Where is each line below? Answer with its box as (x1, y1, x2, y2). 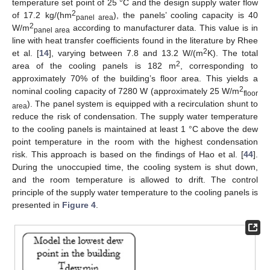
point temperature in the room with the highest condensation (12, 137, 258, 147)
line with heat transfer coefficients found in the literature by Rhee (12, 36, 258, 46)
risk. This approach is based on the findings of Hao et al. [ (12, 149, 243, 160)
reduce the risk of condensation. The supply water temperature (12, 111, 258, 122)
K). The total (207, 48, 258, 58)
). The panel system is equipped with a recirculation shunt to (27, 99, 258, 109)
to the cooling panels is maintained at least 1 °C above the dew (12, 124, 258, 134)
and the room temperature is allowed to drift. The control (12, 175, 258, 185)
